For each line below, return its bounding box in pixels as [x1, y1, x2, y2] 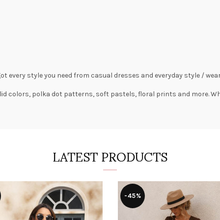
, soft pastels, [93, 90, 138, 98]
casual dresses [91, 71, 139, 80]
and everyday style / [139, 71, 206, 80]
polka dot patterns [32, 90, 93, 98]
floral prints [138, 90, 176, 98]
